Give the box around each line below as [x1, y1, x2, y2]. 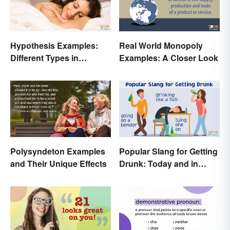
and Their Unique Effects [10, 158, 107, 170]
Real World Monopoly [119, 40, 203, 52]
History [119, 170, 147, 182]
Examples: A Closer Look [119, 52, 218, 64]
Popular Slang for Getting [119, 145, 218, 158]
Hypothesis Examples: [10, 40, 98, 52]
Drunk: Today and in [119, 158, 198, 170]
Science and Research [10, 64, 98, 76]
